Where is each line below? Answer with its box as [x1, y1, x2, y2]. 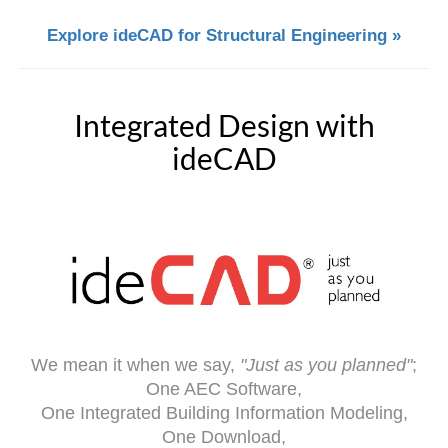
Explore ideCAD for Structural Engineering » [47, 25, 401, 45]
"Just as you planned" [240, 354, 412, 375]
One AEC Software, [146, 378, 302, 399]
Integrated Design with [73, 106, 375, 143]
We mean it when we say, [31, 354, 240, 375]
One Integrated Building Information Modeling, [40, 402, 408, 423]
